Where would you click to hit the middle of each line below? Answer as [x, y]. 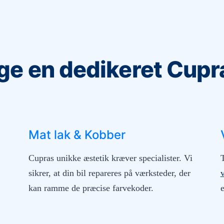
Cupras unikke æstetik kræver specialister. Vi [111, 158]
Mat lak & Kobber [77, 135]
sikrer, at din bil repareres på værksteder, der [110, 173]
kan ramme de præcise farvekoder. [91, 188]
